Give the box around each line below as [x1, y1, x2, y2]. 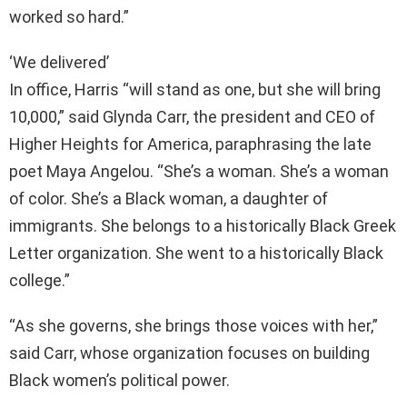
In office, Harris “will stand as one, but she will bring [9, 80, 381, 100]
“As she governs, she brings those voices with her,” [9, 316, 378, 336]
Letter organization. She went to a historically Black [9, 243, 383, 263]
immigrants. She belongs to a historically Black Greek [9, 216, 396, 236]
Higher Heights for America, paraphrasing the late [9, 134, 372, 154]
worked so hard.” [9, 7, 129, 27]
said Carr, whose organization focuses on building [9, 343, 370, 363]
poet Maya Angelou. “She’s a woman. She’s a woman [9, 162, 389, 182]
